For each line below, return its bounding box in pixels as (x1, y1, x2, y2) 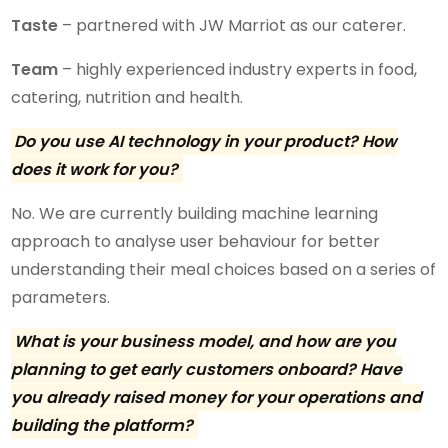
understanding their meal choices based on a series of (11, 257, 437, 281)
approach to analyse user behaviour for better (11, 229, 381, 253)
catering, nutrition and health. (11, 85, 244, 109)
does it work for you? (11, 157, 179, 181)
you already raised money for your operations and (11, 385, 423, 409)
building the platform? (11, 413, 194, 437)
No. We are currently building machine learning (11, 201, 379, 225)
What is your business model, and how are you (14, 329, 397, 353)
